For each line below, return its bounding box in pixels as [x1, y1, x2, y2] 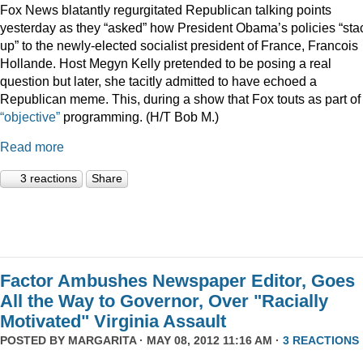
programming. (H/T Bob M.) [60, 109, 219, 124]
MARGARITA [68, 334, 136, 348]
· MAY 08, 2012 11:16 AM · [136, 334, 283, 348]
